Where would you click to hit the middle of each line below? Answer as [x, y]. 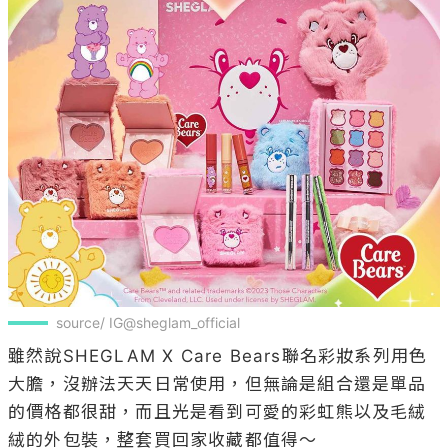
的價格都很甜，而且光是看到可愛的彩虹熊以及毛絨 [217, 412]
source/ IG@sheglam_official [148, 323]
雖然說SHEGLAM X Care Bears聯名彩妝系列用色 [218, 356]
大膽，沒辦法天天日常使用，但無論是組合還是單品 [217, 384]
